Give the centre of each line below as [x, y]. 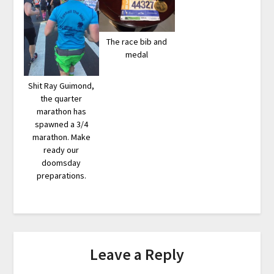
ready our [61, 150]
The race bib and [137, 41]
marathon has [61, 111]
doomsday [61, 162]
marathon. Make [61, 137]
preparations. [61, 175]
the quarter [61, 98]
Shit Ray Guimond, [61, 85]
